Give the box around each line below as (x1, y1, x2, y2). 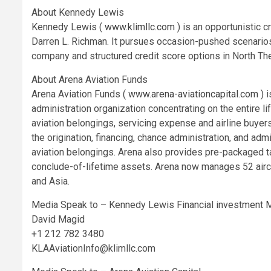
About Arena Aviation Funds (31, 73, 148, 85)
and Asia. (31, 175, 70, 187)
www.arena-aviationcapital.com (128, 88, 258, 100)
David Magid (31, 213, 85, 225)
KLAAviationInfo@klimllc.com (31, 242, 155, 254)
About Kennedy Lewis (31, 6, 124, 18)
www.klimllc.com (105, 21, 175, 33)
